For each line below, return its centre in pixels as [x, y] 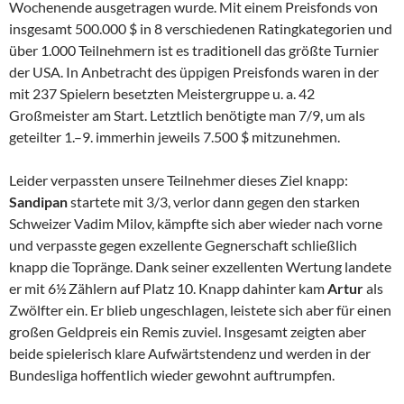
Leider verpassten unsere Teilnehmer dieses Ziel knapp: [179, 180]
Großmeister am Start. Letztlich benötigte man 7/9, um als [187, 115]
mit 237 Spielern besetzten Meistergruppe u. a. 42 [162, 94]
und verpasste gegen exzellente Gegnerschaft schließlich [183, 245]
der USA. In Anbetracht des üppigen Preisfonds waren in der [194, 72]
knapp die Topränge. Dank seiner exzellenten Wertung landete [200, 267]
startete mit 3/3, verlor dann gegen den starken [215, 202]
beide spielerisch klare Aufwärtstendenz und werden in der [190, 353]
